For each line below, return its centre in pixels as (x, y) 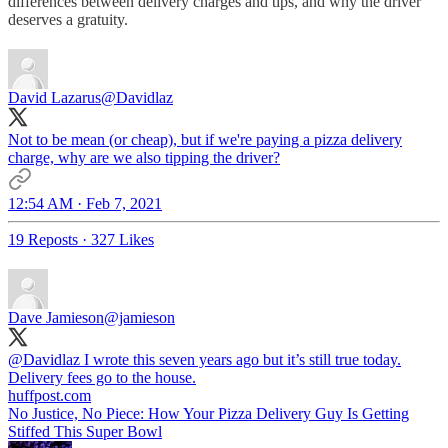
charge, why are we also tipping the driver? (144, 157)
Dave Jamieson (56, 317)
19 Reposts (43, 239)
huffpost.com (49, 395)
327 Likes (122, 239)
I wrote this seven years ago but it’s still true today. (240, 359)
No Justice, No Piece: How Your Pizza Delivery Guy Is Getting (208, 413)
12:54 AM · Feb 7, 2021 (85, 203)
